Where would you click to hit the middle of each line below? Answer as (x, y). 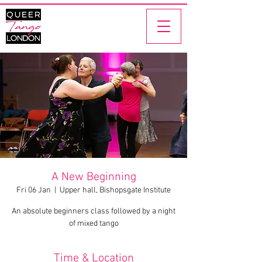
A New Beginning (94, 177)
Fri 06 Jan (34, 190)
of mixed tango (94, 224)
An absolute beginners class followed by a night (94, 211)
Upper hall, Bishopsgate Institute (115, 190)
